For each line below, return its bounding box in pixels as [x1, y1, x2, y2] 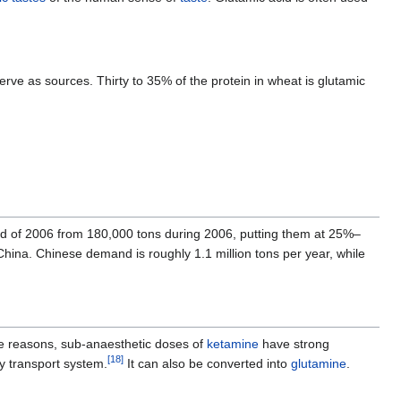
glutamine [291, 355, 346, 371]
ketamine [207, 336, 259, 351]
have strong [259, 336, 329, 351]
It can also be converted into [124, 355, 291, 371]
